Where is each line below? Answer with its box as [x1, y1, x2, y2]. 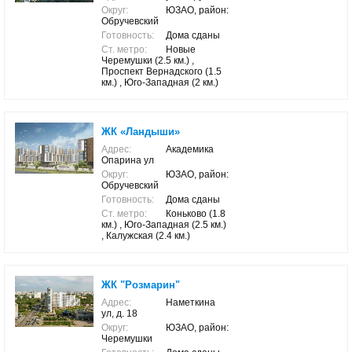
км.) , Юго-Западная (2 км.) [101, 77, 218, 88]
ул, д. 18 [101, 308, 137, 319]
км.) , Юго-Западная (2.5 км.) [101, 219, 226, 230]
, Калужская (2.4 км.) [101, 230, 190, 241]
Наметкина [166, 297, 215, 308]
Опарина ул [101, 155, 154, 166]
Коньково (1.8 [166, 208, 225, 219]
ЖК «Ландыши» [101, 126, 180, 137]
